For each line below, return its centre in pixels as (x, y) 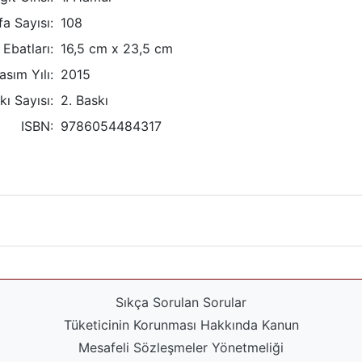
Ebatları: (28, 48)
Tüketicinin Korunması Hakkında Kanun (181, 324)
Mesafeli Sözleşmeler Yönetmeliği (181, 347)
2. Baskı (85, 100)
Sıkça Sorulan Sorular (181, 302)
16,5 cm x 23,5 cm (117, 48)
